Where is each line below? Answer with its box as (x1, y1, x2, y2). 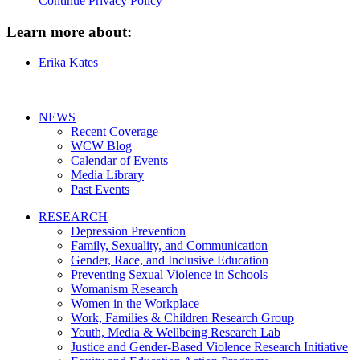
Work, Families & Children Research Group (71, 311, 294, 325)
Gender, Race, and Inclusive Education (71, 253, 268, 268)
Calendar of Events (71, 153, 168, 168)
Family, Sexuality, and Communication (71, 239, 268, 253)
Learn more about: (6, 22, 132, 40)
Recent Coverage (71, 125, 158, 139)
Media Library (71, 168, 144, 182)
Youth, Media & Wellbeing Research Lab (71, 325, 280, 340)
